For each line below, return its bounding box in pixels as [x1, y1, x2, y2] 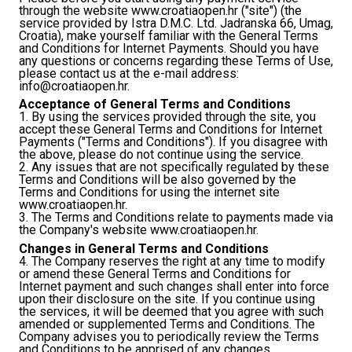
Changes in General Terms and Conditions [19, 240, 269, 256]
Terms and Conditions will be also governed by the [19, 172, 296, 188]
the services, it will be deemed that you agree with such [19, 303, 324, 319]
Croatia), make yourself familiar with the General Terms [19, 27, 318, 43]
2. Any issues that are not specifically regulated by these [19, 159, 329, 175]
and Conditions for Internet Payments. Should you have [19, 40, 319, 56]
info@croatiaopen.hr [19, 78, 127, 93]
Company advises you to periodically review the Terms [19, 328, 319, 344]
